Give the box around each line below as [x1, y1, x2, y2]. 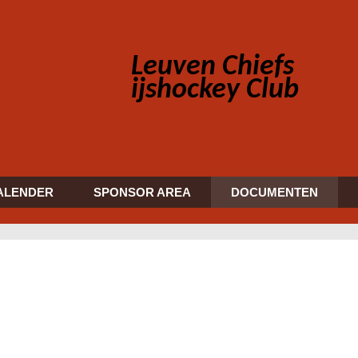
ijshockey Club [131, 76, 299, 105]
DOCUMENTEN [231, 185, 319, 199]
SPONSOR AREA [93, 185, 192, 199]
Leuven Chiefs [131, 53, 294, 82]
